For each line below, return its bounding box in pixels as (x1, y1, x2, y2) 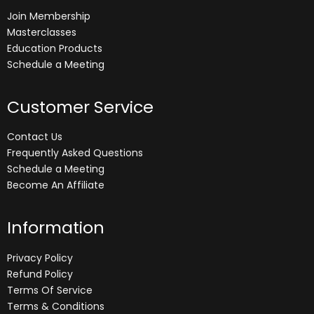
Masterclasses (7, 25, 76, 39)
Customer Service (7, 95, 153, 118)
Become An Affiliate (7, 178, 104, 192)
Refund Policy (7, 266, 73, 281)
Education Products (7, 41, 102, 55)
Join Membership (7, 8, 90, 23)
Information (7, 216, 104, 239)
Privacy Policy (7, 250, 73, 265)
